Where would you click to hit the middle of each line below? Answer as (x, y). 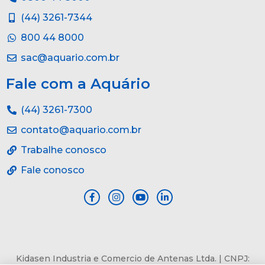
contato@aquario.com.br (81, 130)
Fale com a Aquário (78, 83)
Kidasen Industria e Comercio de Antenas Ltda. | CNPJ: (132, 258)
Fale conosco (53, 170)
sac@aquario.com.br (70, 57)
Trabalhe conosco (64, 150)
